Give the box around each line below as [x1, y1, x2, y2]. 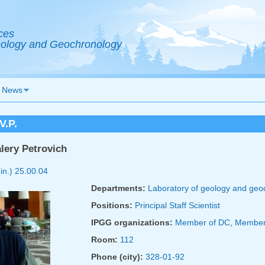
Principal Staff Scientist [134, 200, 220, 210]
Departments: [91, 183, 148, 193]
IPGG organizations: [91, 217, 175, 227]
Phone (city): [91, 251, 146, 261]
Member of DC [174, 217, 230, 227]
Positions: [91, 200, 135, 210]
